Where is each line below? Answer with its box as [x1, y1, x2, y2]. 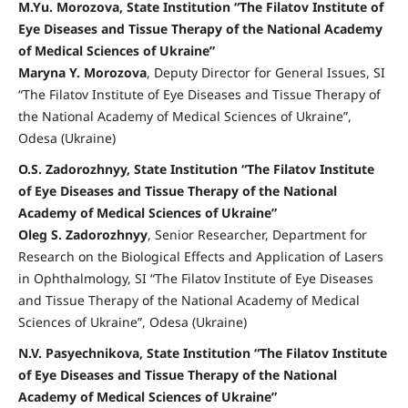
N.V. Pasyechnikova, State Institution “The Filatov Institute [17, 344, 387, 362]
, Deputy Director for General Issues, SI [146, 64, 385, 82]
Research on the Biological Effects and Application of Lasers [17, 248, 383, 266]
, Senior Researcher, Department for [147, 226, 367, 244]
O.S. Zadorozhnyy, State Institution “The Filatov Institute [17, 160, 374, 178]
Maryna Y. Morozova [17, 64, 147, 82]
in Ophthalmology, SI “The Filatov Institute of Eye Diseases [17, 270, 373, 288]
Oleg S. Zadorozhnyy [17, 226, 148, 244]
